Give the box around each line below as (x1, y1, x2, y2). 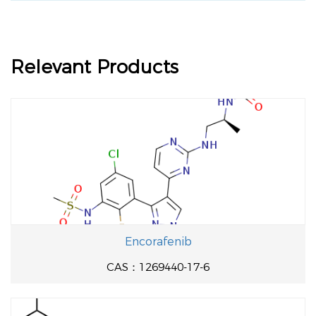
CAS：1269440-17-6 (107, 260, 209, 274)
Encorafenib (124, 235, 192, 248)
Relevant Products (11, 56, 178, 78)
